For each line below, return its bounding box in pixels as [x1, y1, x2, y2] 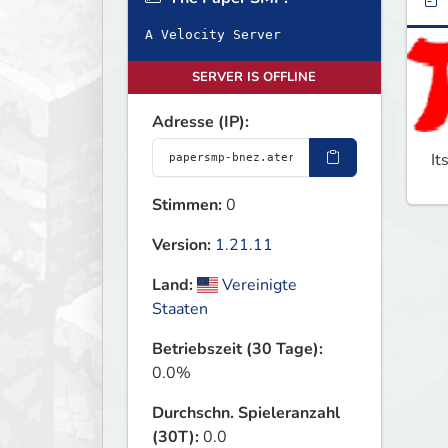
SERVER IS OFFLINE [192, 68, 317, 87]
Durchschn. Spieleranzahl [152, 402, 340, 425]
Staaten [152, 298, 208, 321]
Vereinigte [218, 274, 298, 297]
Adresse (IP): [152, 111, 249, 134]
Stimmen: [152, 194, 222, 217]
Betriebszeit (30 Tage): [152, 338, 323, 361]
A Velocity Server [145, 27, 281, 43]
